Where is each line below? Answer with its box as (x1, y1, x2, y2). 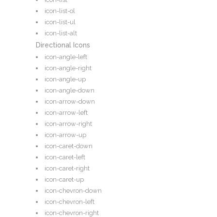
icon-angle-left (45, 53, 87, 61)
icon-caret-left (45, 154, 85, 161)
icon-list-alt (45, 30, 77, 37)
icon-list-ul (45, 18, 76, 26)
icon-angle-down (45, 87, 94, 94)
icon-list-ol (45, 7, 75, 15)
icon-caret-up (45, 176, 84, 184)
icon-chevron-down (45, 187, 102, 195)
